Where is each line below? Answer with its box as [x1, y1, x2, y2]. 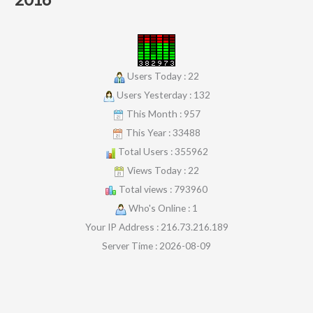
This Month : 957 [124, 108, 201, 119]
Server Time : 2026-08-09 [102, 240, 211, 252]
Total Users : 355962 [116, 145, 208, 157]
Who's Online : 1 [126, 202, 198, 214]
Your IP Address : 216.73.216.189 [85, 221, 228, 233]
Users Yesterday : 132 [114, 89, 210, 101]
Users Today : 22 [125, 70, 199, 82]
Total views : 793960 [117, 183, 208, 195]
